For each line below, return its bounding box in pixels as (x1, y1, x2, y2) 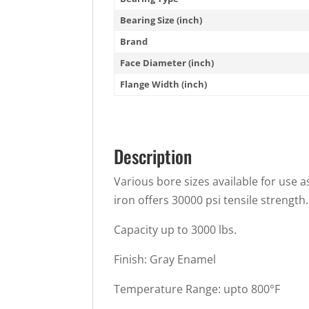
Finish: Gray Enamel (114, 251, 217, 267)
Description (114, 142, 192, 170)
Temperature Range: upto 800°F (114, 281, 281, 297)
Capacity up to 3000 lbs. (114, 221, 237, 237)
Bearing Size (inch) (120, 13, 203, 26)
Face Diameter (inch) (120, 56, 215, 69)
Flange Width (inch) (120, 77, 208, 90)
